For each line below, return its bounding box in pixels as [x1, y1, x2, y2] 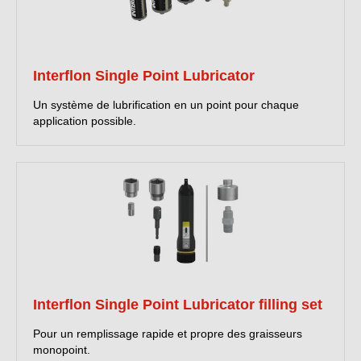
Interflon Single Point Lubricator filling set [33, 297, 322, 313]
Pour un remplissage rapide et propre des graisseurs [33, 327, 302, 341]
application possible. [33, 114, 136, 128]
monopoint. [33, 343, 90, 357]
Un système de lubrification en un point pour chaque [33, 98, 299, 112]
